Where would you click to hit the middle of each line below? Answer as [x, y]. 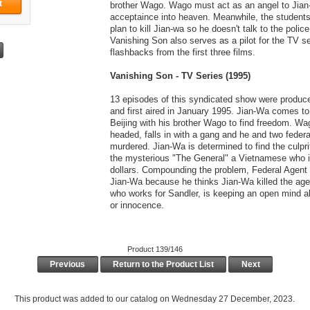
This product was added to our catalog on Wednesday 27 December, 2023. [155, 299]
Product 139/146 [155, 249]
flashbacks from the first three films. [182, 52]
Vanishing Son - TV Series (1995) [180, 75]
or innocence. [137, 205]
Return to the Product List [163, 264]
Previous [68, 264]
